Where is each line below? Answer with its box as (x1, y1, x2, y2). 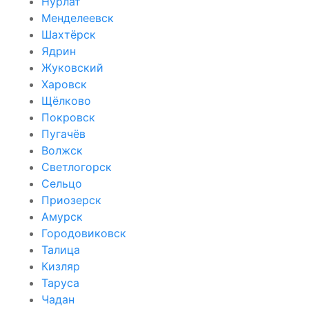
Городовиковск (41, 226, 126, 240)
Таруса (41, 275, 79, 290)
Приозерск (41, 192, 101, 207)
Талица (41, 242, 80, 257)
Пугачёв (41, 126, 86, 141)
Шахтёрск (41, 27, 96, 41)
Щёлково (41, 93, 91, 108)
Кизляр (41, 259, 80, 273)
